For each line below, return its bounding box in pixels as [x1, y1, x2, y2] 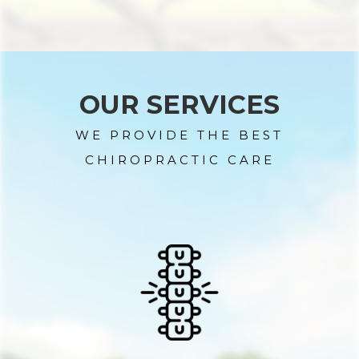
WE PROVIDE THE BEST [75, 127, 284, 143]
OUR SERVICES [79, 89, 280, 120]
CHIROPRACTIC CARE [84, 152, 275, 167]
